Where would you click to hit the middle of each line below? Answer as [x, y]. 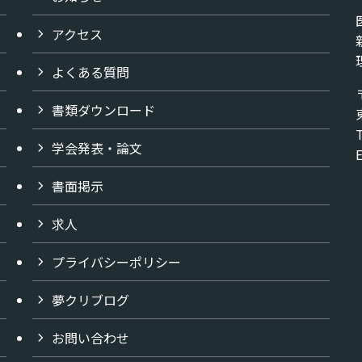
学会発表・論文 [97, 147]
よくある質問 [90, 72]
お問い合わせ [90, 337]
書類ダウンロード [103, 109]
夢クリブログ [90, 299]
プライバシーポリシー [116, 261]
